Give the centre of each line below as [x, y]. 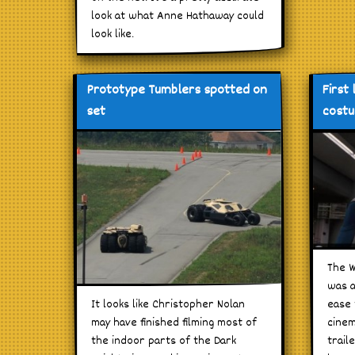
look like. [113, 35]
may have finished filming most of [174, 323]
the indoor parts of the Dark [164, 341]
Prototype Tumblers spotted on [177, 91]
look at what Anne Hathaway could [177, 17]
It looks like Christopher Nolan [168, 304]
